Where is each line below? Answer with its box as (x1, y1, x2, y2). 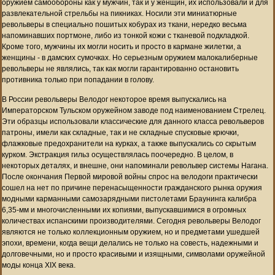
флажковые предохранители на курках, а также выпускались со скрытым (2, 139, 256, 148)
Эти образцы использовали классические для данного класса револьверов (2, 117, 264, 126)
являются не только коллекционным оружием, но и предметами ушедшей (2, 227, 260, 236)
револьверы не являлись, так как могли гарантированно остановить (2, 64, 239, 73)
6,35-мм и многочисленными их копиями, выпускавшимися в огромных (2, 205, 246, 214)
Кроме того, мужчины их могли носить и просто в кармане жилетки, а (2, 42, 241, 51)
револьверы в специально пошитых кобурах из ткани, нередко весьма (2, 20, 247, 29)
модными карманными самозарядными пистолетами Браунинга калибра (2, 194, 257, 203)
